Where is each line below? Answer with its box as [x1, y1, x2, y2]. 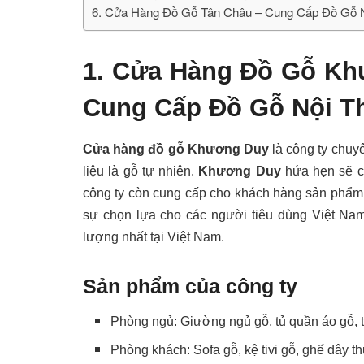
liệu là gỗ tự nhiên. [83, 163, 199, 178]
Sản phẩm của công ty [83, 274, 297, 297]
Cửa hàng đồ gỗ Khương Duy [83, 141, 269, 156]
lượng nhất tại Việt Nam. [83, 229, 224, 244]
